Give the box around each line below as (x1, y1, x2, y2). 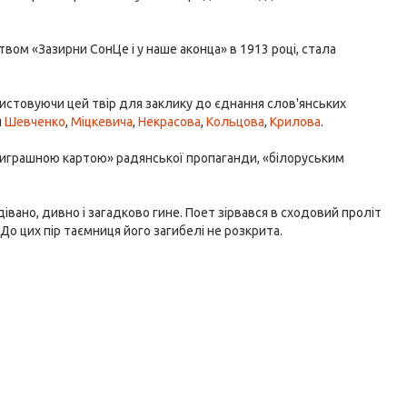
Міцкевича (71, 114, 134, 129)
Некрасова (138, 114, 202, 129)
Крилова (270, 114, 322, 129)
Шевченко (5, 114, 66, 129)
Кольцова (206, 114, 265, 129)
